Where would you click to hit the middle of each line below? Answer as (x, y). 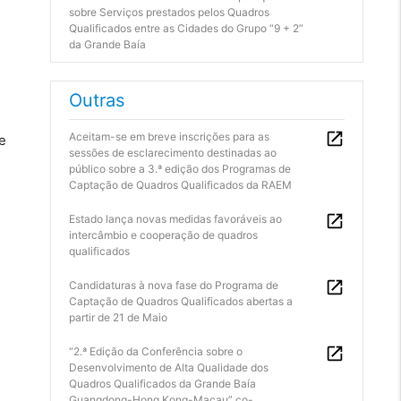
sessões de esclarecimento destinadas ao (173, 153)
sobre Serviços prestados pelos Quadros (169, 12)
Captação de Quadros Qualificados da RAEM (180, 185)
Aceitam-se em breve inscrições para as (169, 137)
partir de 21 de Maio (118, 317)
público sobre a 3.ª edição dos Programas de (180, 169)
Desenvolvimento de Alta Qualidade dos (169, 367)
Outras (97, 100)
